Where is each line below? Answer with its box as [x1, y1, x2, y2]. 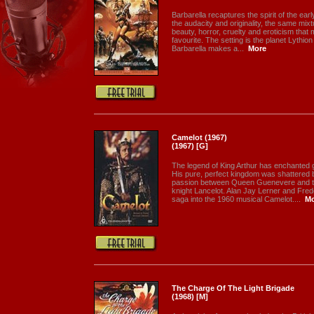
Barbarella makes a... [172, 44, 244, 53]
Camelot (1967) [172, 133, 227, 142]
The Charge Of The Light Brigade [172, 284, 294, 292]
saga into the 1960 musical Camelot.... [172, 195, 301, 203]
